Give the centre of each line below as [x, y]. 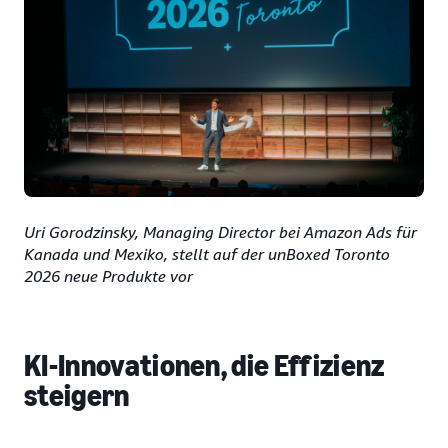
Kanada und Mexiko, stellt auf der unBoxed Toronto [207, 254]
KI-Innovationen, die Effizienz [204, 366]
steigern [77, 396]
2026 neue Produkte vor [108, 276]
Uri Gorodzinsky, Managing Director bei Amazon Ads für [220, 232]
